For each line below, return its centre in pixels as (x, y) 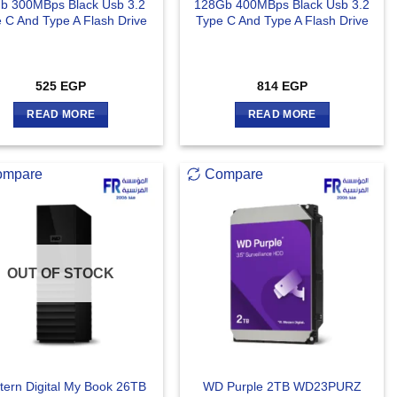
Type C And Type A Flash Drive (282, 21)
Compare (234, 174)
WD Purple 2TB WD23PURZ (282, 386)
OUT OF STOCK (61, 273)
